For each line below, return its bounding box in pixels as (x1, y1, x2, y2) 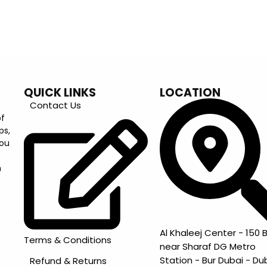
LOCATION (160, 84, 221, 101)
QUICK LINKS (24, 84, 97, 101)
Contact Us (30, 98, 82, 111)
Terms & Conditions (24, 233, 112, 246)
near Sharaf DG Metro (160, 240, 256, 253)
